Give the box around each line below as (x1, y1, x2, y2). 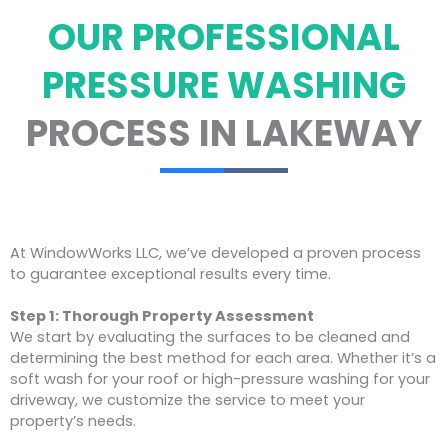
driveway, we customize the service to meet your (10, 390, 365, 411)
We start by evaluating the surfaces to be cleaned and (10, 327, 410, 348)
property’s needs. (10, 411, 136, 432)
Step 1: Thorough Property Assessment (10, 306, 314, 327)
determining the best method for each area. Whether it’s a (10, 348, 436, 369)
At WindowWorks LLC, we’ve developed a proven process (10, 243, 421, 264)
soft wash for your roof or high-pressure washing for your (10, 369, 430, 390)
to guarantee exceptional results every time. (10, 264, 331, 285)
